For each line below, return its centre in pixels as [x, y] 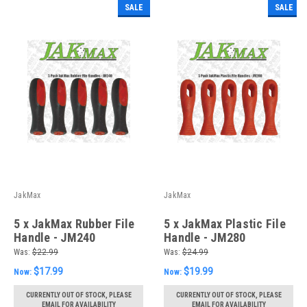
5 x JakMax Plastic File [225, 223]
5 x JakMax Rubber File [74, 223]
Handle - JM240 [55, 237]
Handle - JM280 [205, 237]
